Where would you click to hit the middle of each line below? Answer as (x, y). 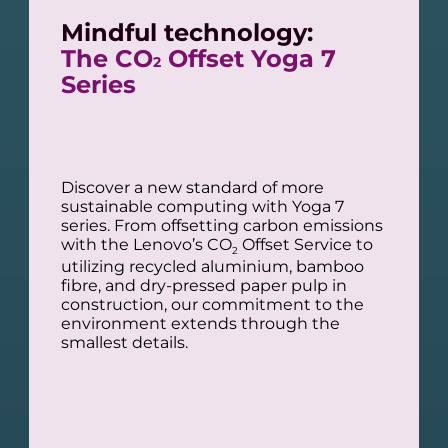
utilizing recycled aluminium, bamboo (212, 267)
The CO (106, 58)
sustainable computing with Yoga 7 (202, 206)
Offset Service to (305, 244)
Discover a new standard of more (192, 187)
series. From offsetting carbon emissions (221, 225)
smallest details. (124, 343)
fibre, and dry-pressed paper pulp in (203, 286)
